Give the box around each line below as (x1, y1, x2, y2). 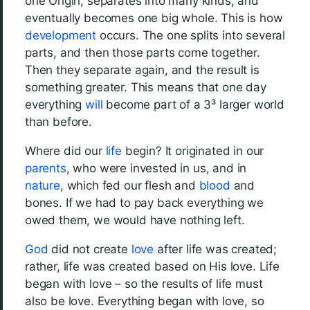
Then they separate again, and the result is (25, 63, 259, 77)
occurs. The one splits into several (96, 28, 286, 42)
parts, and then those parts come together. (25, 46, 260, 60)
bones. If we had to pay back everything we (25, 196, 264, 210)
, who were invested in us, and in (66, 161, 247, 175)
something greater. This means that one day (25, 80, 266, 94)
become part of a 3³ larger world (102, 98, 284, 111)
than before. (25, 115, 92, 129)
